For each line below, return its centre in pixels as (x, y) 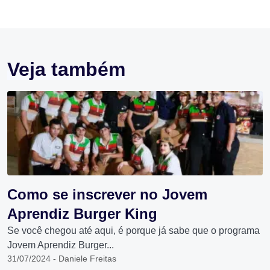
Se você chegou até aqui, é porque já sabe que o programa (133, 231)
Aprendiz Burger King (82, 214)
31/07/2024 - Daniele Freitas (62, 259)
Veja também (66, 69)
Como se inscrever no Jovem (107, 194)
